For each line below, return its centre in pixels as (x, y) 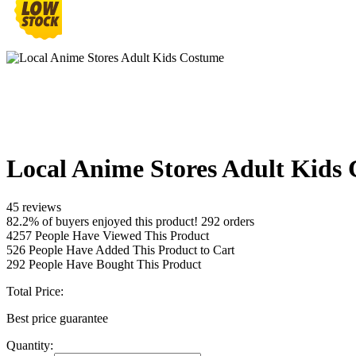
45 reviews (34, 207)
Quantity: (30, 346)
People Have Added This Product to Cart (130, 250)
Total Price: (35, 292)
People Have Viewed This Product (120, 236)
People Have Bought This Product (113, 265)
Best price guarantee (57, 319)
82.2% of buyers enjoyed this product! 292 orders (130, 222)
